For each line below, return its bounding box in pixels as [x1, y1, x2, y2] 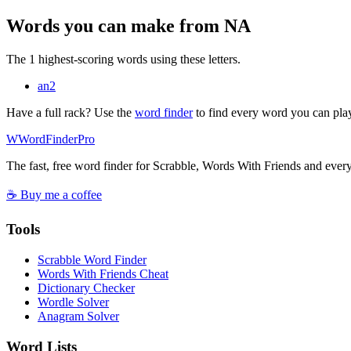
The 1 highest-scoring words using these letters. [6, 52, 241, 66]
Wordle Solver [38, 295, 109, 309]
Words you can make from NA [6, 15, 251, 36]
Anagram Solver [38, 309, 119, 324]
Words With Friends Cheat [38, 267, 168, 281]
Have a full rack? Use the [6, 105, 135, 119]
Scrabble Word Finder [38, 253, 147, 267]
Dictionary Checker [38, 281, 135, 295]
